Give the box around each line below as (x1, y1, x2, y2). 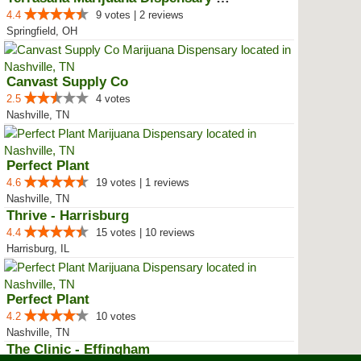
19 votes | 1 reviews (96, 176, 189, 189)
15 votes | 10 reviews (96, 226, 195, 239)
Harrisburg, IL (6, 243, 69, 255)
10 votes (96, 310, 136, 322)
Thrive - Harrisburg (6, 208, 129, 223)
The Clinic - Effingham (6, 342, 150, 357)
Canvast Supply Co (6, 74, 128, 89)
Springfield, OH (6, 25, 77, 37)
